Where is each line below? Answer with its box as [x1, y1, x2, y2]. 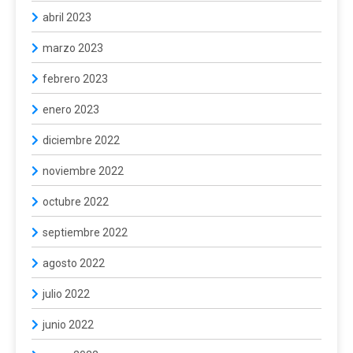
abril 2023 [43, 11, 91, 24]
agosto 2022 [43, 257, 105, 269]
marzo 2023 [43, 42, 103, 54]
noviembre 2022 [43, 165, 124, 177]
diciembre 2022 [43, 134, 120, 147]
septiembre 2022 [43, 226, 128, 239]
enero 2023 [43, 103, 99, 116]
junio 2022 [43, 318, 94, 331]
